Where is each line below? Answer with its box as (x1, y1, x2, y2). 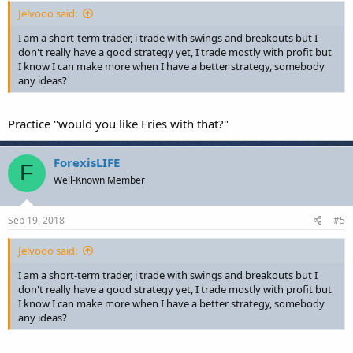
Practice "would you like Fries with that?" (8, 115, 229, 132)
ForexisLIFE (54, 154, 120, 170)
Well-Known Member (54, 173, 145, 187)
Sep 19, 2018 (8, 214, 65, 227)
